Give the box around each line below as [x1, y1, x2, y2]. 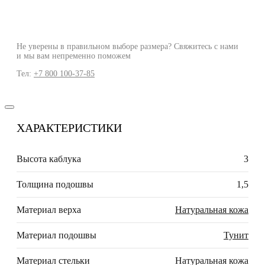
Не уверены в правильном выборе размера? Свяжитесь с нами [17, 42, 238, 51]
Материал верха [17, 205, 81, 215]
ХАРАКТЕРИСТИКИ [17, 121, 122, 135]
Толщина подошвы [17, 179, 93, 190]
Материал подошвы [17, 230, 96, 241]
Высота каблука [17, 154, 81, 164]
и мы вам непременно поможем [17, 51, 131, 61]
